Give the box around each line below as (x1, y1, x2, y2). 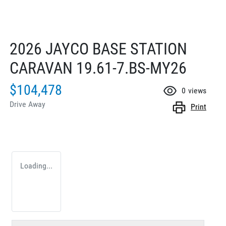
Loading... (20, 161, 52, 171)
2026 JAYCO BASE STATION (10, 39, 187, 59)
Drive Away (10, 99, 45, 109)
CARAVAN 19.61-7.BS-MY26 (10, 59, 187, 78)
